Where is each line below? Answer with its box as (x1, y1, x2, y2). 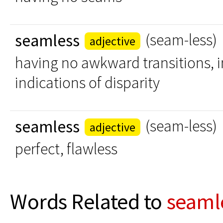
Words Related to (10, 188, 167, 215)
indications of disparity (15, 73, 160, 93)
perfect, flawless (15, 139, 117, 159)
